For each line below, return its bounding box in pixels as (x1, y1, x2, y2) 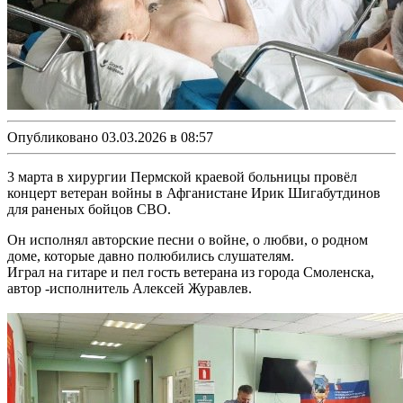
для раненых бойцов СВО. (7, 201, 171, 217)
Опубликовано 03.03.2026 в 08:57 (7, 129, 213, 145)
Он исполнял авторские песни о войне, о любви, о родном (7, 231, 368, 247)
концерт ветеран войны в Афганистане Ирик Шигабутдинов (7, 184, 381, 201)
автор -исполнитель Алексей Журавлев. (7, 280, 252, 296)
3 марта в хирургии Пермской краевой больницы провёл (7, 168, 357, 184)
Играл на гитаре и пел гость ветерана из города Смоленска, (7, 264, 374, 280)
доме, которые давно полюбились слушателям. (7, 247, 294, 264)
